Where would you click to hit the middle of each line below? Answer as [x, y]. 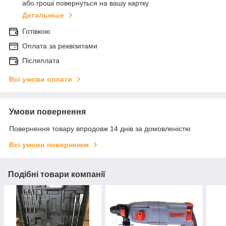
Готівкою [36, 32]
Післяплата [41, 61]
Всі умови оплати [41, 79]
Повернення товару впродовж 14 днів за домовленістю [100, 129]
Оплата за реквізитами [60, 46]
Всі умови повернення [49, 145]
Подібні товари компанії [57, 175]
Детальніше [43, 15]
